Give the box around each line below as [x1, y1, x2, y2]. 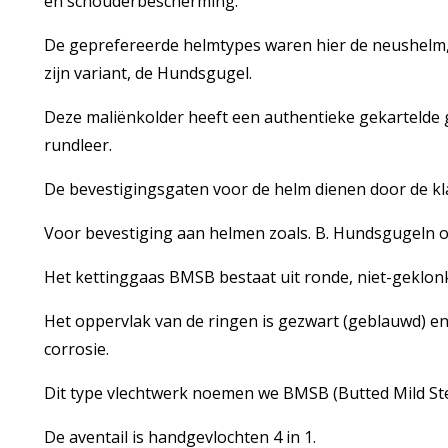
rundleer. [43, 134, 116, 156]
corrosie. [43, 338, 113, 360]
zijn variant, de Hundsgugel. [43, 62, 252, 84]
